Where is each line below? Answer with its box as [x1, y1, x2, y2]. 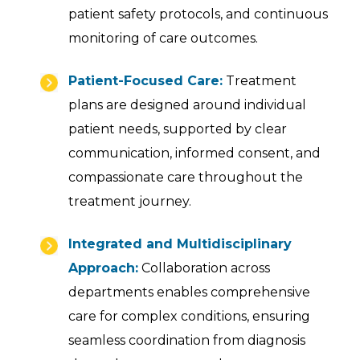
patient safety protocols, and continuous [68, 6, 328, 22]
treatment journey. [68, 194, 191, 209]
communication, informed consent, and [68, 145, 321, 161]
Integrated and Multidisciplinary [68, 236, 292, 252]
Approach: [68, 260, 138, 276]
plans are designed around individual [68, 97, 306, 112]
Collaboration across [138, 260, 270, 276]
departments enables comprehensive [68, 284, 310, 300]
